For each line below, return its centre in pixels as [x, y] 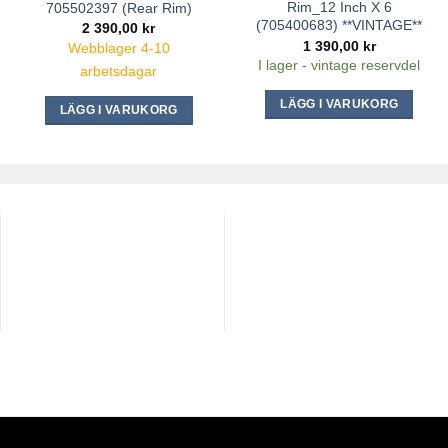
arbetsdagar [119, 70]
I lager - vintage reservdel [339, 65]
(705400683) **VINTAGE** [339, 25]
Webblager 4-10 [118, 47]
